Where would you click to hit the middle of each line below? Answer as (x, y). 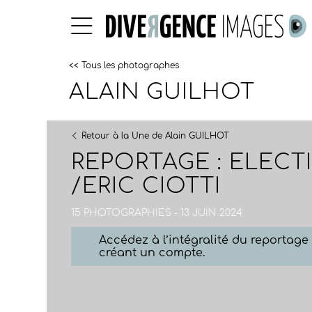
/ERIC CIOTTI (146, 186)
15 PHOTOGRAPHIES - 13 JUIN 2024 (157, 213)
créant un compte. (152, 253)
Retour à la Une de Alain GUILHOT (156, 136)
